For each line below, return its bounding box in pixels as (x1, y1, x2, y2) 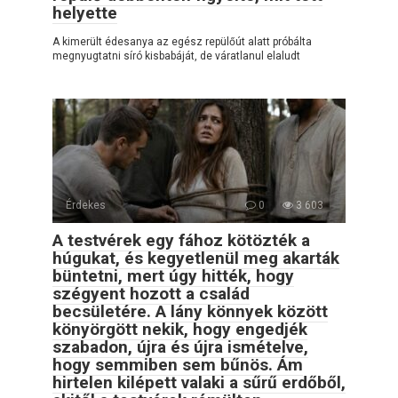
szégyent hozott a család (52, 283, 250, 305)
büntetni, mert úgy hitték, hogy (52, 266, 294, 287)
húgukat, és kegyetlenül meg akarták (52, 248, 339, 269)
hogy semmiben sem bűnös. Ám (52, 354, 303, 376)
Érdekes (66, 199, 106, 212)
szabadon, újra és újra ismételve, (52, 337, 308, 358)
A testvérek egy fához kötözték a (52, 230, 310, 251)
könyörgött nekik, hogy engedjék (52, 319, 307, 340)
